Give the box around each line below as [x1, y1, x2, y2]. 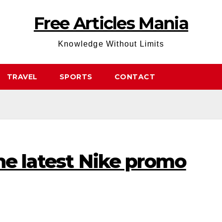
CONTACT [114, 72, 155, 81]
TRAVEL [6, 72, 38, 81]
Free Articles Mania [34, 13, 188, 34]
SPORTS [59, 72, 93, 81]
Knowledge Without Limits [58, 40, 164, 48]
